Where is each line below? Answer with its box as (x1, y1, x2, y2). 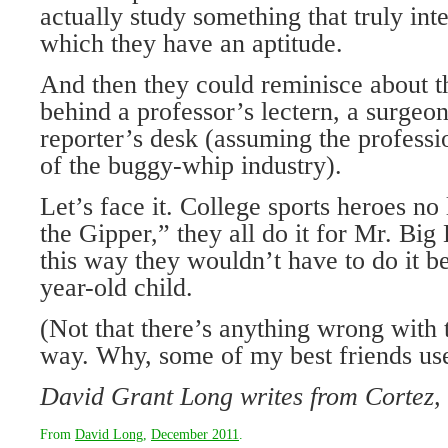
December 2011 (151, 426, 239, 442)
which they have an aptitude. (40, 29, 343, 58)
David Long (75, 426, 143, 442)
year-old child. (40, 273, 193, 302)
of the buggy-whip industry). (40, 151, 342, 180)
